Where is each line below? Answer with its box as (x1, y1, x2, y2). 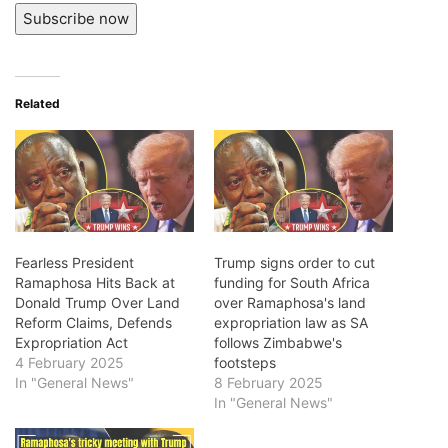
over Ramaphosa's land (214, 293, 366, 311)
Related (15, 95, 60, 111)
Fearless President (15, 253, 134, 271)
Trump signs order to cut (214, 253, 375, 271)
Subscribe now (23, 8, 129, 28)
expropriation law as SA (214, 313, 368, 331)
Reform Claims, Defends (15, 313, 172, 331)
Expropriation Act (15, 333, 128, 351)
